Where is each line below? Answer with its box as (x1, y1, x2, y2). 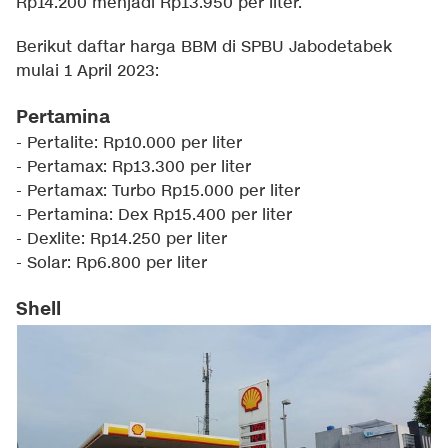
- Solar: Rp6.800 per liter (16, 253, 207, 275)
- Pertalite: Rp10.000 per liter (16, 133, 242, 155)
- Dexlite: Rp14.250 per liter (16, 229, 227, 251)
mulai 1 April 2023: (16, 61, 159, 83)
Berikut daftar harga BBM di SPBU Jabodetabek (16, 37, 392, 59)
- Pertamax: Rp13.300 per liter (16, 157, 251, 179)
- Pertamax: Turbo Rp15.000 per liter (16, 181, 300, 203)
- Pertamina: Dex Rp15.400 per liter (16, 205, 292, 227)
